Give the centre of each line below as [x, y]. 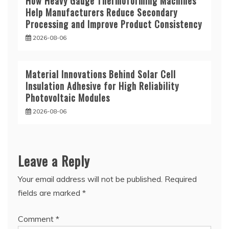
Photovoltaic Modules [68, 98]
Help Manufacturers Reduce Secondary [101, 13]
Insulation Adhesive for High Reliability [102, 86]
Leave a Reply [54, 161]
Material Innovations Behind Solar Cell [101, 74]
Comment [37, 219]
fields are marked [50, 193]
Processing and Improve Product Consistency [114, 24]
